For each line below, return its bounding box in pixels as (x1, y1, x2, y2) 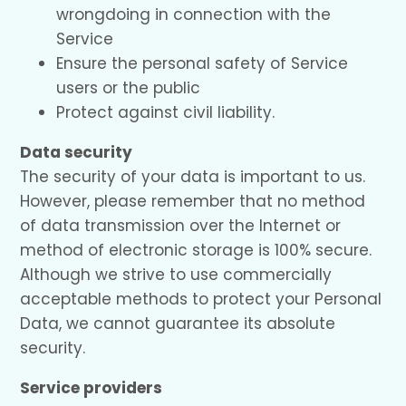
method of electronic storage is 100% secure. (20, 239, 372, 262)
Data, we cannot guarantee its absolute (20, 313, 336, 335)
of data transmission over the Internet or (20, 215, 342, 237)
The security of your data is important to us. (20, 166, 366, 188)
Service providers (20, 377, 163, 400)
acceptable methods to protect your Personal (20, 288, 382, 311)
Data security (20, 141, 133, 164)
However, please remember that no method (20, 190, 366, 213)
